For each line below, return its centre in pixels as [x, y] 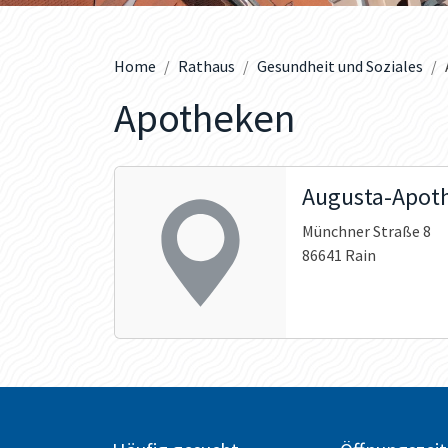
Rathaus [206, 66]
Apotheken [204, 118]
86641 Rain [338, 255]
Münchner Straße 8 [366, 231]
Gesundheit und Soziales [340, 66]
